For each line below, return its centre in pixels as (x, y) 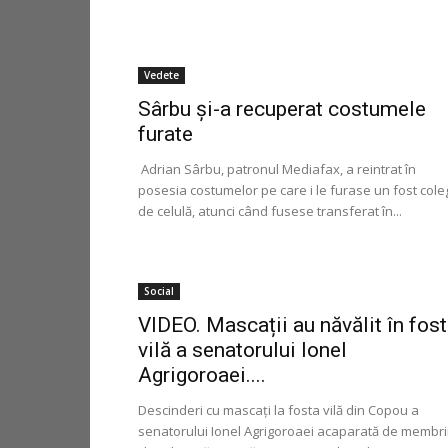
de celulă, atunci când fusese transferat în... (270, 210)
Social (159, 290)
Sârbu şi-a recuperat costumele (282, 108)
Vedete (161, 74)
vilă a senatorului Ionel (242, 349)
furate (165, 133)
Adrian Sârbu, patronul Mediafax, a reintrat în (277, 168)
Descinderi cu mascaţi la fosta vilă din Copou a (278, 409)
